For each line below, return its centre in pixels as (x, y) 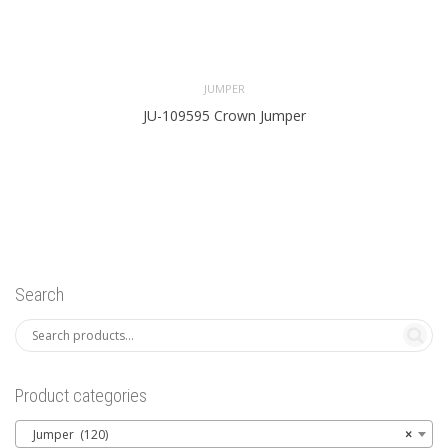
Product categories (81, 395)
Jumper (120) (66, 434)
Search (39, 294)
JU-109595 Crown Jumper (224, 116)
